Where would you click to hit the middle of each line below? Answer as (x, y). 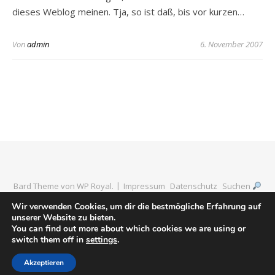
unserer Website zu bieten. (64, 218)
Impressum (145, 186)
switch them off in (49, 240)
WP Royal (95, 186)
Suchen (238, 186)
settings (102, 240)
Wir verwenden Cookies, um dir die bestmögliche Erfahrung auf (136, 207)
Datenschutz (194, 186)
